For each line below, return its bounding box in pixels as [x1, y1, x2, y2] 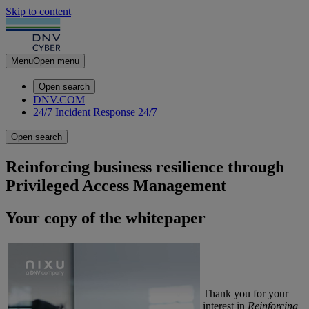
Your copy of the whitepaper [6, 208, 206, 227]
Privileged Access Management [6, 176, 226, 195]
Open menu [33, 56, 79, 66]
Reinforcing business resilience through [6, 157, 284, 176]
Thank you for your [203, 287, 288, 299]
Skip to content [6, 6, 71, 17]
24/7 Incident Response [33, 106, 135, 118]
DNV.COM [33, 94, 85, 106]
